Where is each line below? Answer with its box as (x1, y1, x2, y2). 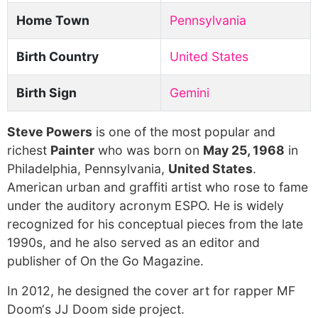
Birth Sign (16, 85, 77, 100)
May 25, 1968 (203, 143, 285, 158)
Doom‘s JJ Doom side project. (7, 302, 185, 317)
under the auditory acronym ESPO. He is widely (7, 198, 284, 213)
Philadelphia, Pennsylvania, (7, 161, 168, 176)
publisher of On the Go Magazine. (7, 253, 204, 268)
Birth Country (16, 49, 99, 64)
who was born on (94, 143, 203, 158)
